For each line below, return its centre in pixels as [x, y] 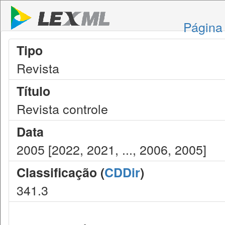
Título [33, 91]
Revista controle [62, 108]
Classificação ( [61, 172]
